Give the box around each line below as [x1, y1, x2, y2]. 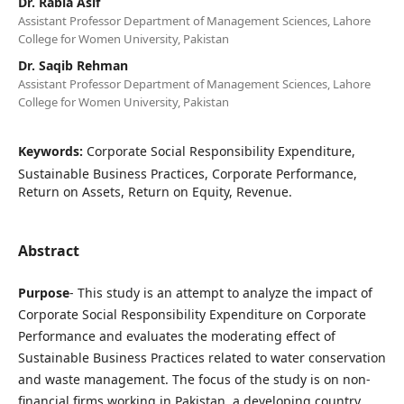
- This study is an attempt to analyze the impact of [69, 283, 372, 301]
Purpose [17, 283, 69, 301]
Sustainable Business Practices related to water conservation [17, 348, 386, 366]
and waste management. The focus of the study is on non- [17, 370, 371, 388]
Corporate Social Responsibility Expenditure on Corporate [17, 305, 366, 323]
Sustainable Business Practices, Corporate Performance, [17, 164, 357, 182]
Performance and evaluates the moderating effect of [17, 326, 335, 344]
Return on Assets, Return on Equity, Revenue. [17, 182, 292, 200]
